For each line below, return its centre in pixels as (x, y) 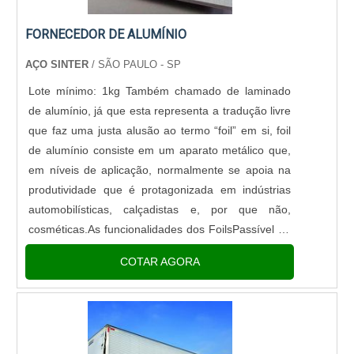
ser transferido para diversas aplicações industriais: (160, 249)
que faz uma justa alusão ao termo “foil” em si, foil (160, 131)
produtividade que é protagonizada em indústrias (160, 190)
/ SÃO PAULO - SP (135, 65)
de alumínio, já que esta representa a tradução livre (160, 111)
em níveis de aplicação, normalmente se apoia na (160, 170)
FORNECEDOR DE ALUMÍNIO (106, 34)
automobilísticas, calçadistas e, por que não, (160, 210)
